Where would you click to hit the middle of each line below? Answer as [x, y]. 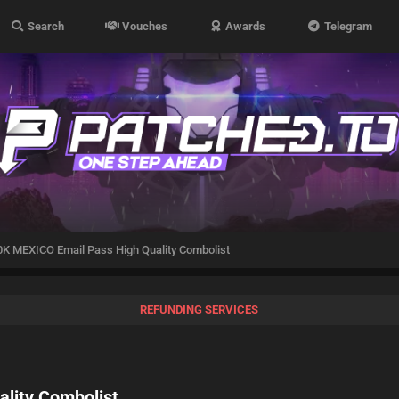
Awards [244, 26]
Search [44, 26]
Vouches [144, 26]
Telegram [346, 26]
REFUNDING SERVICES [199, 309]
